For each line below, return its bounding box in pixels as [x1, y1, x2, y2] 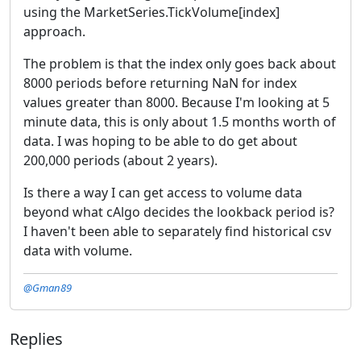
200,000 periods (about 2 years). [23, 151, 218, 169]
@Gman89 [23, 280, 72, 295]
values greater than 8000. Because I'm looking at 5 [23, 93, 330, 111]
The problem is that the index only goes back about [23, 54, 336, 73]
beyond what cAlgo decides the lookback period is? [23, 202, 334, 221]
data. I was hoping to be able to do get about [23, 131, 297, 150]
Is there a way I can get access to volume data [23, 183, 302, 201]
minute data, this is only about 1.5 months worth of [23, 112, 336, 131]
